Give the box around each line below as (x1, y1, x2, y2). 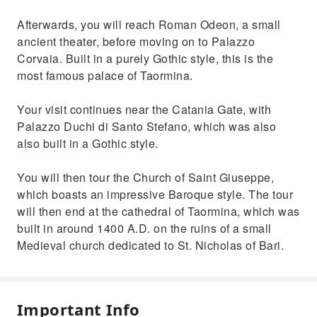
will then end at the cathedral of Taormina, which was (17, 203, 300, 219)
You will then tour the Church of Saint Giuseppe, (17, 169, 274, 185)
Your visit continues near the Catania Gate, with (17, 101, 271, 117)
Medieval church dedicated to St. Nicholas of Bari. (17, 237, 284, 253)
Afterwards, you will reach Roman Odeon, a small (17, 16, 281, 33)
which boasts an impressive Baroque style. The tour (17, 186, 293, 202)
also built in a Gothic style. (17, 135, 158, 151)
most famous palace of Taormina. (17, 67, 193, 83)
